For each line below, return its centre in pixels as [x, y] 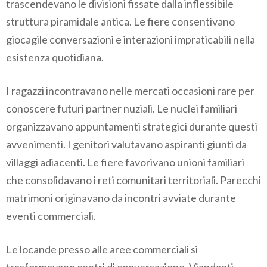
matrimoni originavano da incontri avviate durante [121, 198]
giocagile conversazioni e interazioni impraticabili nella [131, 40]
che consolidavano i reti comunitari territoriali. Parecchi [133, 180]
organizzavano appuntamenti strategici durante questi [132, 127]
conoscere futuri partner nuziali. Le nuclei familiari [122, 109]
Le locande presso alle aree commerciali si [102, 249]
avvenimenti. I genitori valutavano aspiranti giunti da [126, 145]
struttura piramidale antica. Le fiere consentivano [120, 22]
